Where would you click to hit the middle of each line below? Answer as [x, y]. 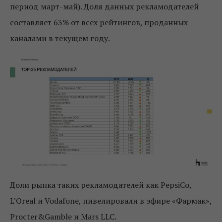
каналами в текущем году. [60, 38]
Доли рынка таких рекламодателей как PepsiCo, [101, 185]
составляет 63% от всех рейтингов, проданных [99, 23]
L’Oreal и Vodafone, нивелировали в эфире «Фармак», [111, 200]
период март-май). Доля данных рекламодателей [104, 7]
